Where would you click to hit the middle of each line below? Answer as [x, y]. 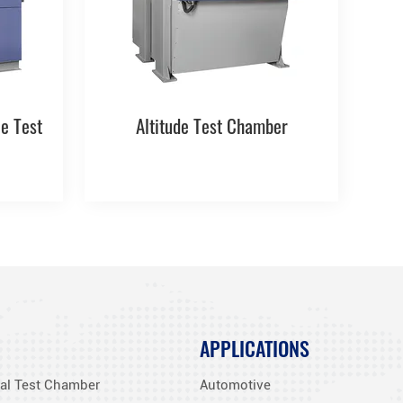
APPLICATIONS [255, 347]
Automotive [236, 385]
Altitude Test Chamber [211, 125]
